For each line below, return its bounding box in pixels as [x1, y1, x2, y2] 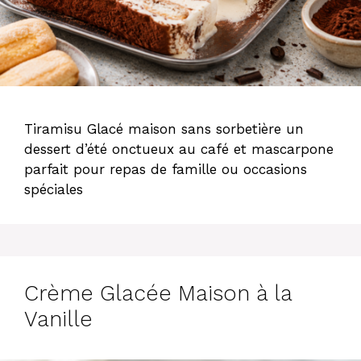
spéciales [24, 180, 83, 197]
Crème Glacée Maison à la [24, 280, 292, 306]
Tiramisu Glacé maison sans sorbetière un [24, 120, 304, 137]
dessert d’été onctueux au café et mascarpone [24, 140, 334, 157]
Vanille [24, 305, 93, 332]
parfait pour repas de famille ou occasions [24, 160, 307, 177]
